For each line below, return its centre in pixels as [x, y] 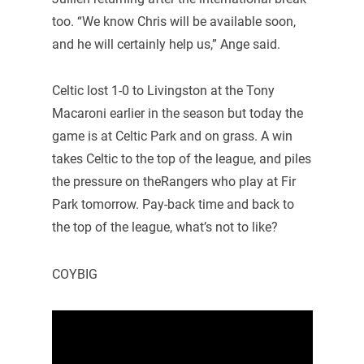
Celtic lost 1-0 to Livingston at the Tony [163, 91]
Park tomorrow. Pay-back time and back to [173, 205]
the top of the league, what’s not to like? [165, 227]
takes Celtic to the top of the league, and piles [181, 159]
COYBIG [74, 275]
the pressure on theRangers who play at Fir [173, 182]
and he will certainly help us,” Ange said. [166, 44]
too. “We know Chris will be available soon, [173, 21]
